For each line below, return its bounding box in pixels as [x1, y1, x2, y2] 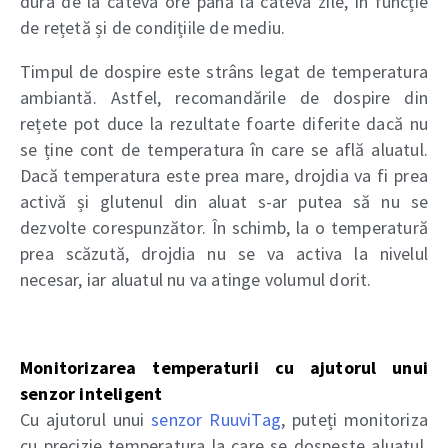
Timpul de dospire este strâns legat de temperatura [20, 60, 428, 84]
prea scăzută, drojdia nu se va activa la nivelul [20, 242, 428, 266]
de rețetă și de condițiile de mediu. [20, 16, 286, 40]
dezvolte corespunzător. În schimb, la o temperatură [20, 216, 428, 240]
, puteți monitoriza [280, 408, 428, 432]
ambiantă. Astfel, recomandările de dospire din [20, 86, 428, 110]
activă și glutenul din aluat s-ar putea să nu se [20, 190, 428, 214]
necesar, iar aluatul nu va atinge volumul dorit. [20, 268, 372, 292]
